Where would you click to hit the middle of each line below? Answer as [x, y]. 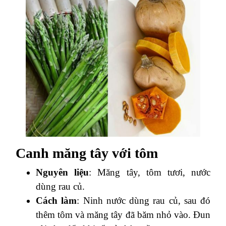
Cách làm [56, 200]
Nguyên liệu [63, 172]
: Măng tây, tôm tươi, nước [150, 172]
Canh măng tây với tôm [87, 153]
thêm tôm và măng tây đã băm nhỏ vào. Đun [123, 214]
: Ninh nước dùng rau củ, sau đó [144, 200]
